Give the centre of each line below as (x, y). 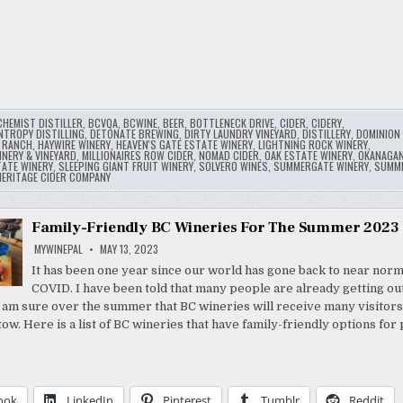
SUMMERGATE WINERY (321, 166)
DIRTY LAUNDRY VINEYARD (240, 134)
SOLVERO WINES (233, 166)
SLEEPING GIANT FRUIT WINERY (125, 166)
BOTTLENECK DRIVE (232, 123)
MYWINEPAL (58, 249)
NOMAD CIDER (228, 156)
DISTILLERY (326, 134)
